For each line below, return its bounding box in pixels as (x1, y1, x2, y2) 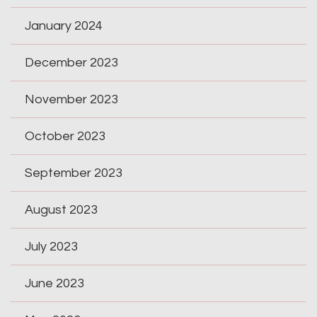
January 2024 (25, 19, 103, 33)
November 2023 (25, 93, 118, 107)
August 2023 (25, 203, 98, 217)
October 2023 (25, 129, 105, 144)
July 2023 (25, 240, 78, 254)
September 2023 (25, 166, 122, 180)
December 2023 (25, 56, 118, 70)
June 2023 (25, 277, 84, 291)
